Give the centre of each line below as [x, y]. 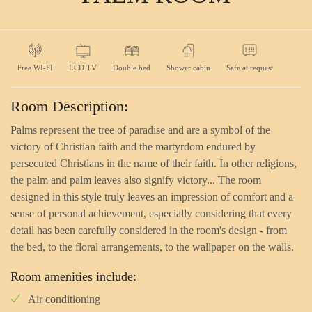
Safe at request [250, 68]
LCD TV [83, 68]
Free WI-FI [35, 68]
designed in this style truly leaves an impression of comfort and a [152, 197]
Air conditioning [64, 299]
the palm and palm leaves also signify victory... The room [136, 180]
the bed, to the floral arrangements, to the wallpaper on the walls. [152, 247]
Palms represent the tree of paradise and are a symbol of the [140, 130]
